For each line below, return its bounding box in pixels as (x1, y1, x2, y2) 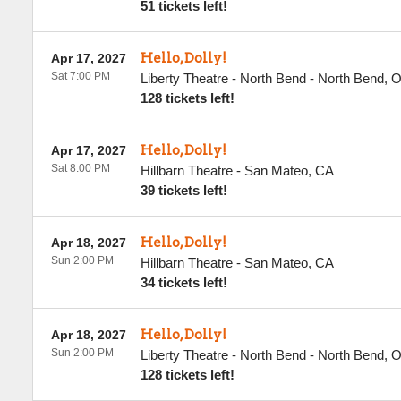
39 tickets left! (140, 183, 227, 198)
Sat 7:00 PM (50, 70, 110, 82)
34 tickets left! (140, 275, 227, 290)
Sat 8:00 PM (50, 162, 110, 175)
